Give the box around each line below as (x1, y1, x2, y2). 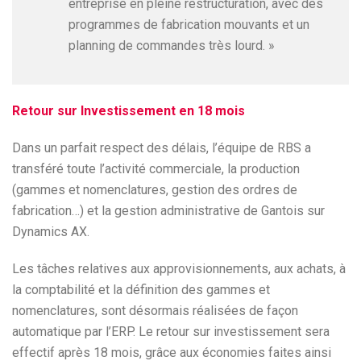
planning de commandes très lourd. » (68, 38, 275, 53)
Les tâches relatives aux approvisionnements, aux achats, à (12, 261, 346, 276)
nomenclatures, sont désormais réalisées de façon (12, 303, 298, 318)
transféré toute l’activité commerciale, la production (12, 161, 300, 176)
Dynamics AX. (12, 224, 89, 239)
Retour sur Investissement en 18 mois (12, 103, 245, 118)
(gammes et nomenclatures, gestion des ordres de (12, 182, 297, 197)
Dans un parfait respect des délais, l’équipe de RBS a (12, 140, 311, 156)
